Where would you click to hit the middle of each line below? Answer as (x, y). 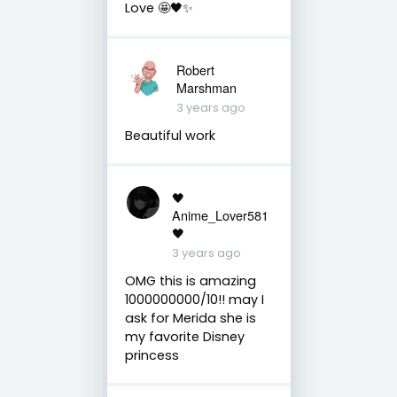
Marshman (207, 87)
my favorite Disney (184, 336)
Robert (196, 69)
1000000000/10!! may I (194, 299)
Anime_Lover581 (220, 214)
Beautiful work (170, 135)
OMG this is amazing (190, 280)
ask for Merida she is (190, 318)
